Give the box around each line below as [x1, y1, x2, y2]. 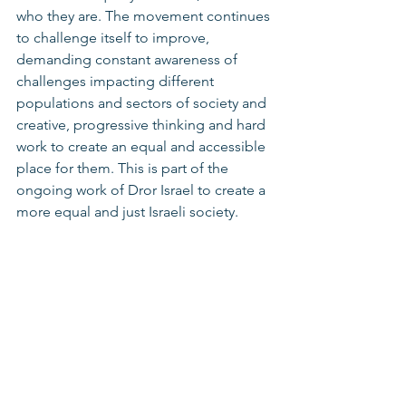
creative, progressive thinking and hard [16, 116, 269, 133]
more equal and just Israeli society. [16, 203, 242, 220]
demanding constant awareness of [16, 51, 241, 68]
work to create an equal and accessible [16, 138, 269, 155]
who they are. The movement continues [16, 7, 274, 24]
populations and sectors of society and [16, 94, 270, 111]
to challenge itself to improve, [16, 29, 213, 46]
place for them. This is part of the [16, 159, 232, 177]
